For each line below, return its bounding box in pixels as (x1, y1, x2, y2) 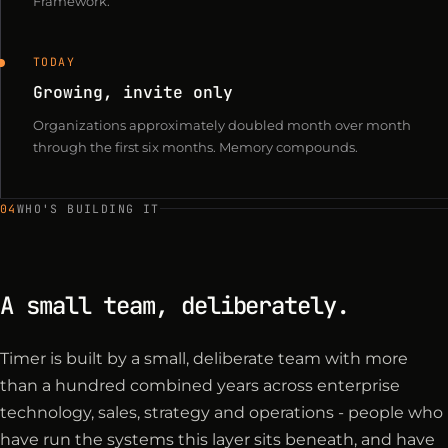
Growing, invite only (33, 81, 233, 104)
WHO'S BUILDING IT (16, 201, 160, 217)
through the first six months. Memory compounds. (33, 139, 358, 156)
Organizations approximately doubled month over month (33, 117, 411, 134)
